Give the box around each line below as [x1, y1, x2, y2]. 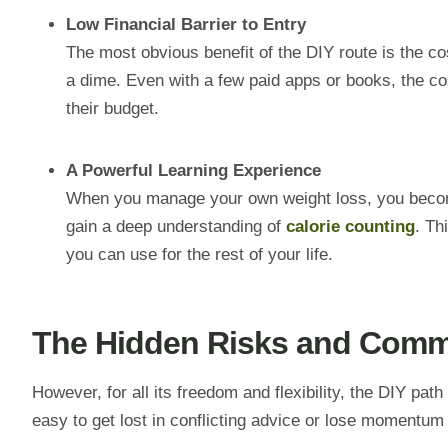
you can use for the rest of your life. [66, 245, 333, 265]
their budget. [66, 99, 159, 119]
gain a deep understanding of [66, 217, 286, 237]
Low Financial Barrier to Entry [66, 15, 306, 35]
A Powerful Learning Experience [66, 161, 321, 181]
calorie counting [286, 217, 415, 237]
